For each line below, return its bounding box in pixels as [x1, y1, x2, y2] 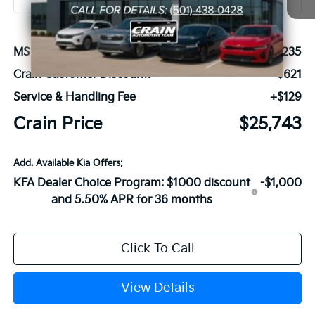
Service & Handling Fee [13, 91, 136, 105]
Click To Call [120, 241, 195, 257]
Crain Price [13, 114, 103, 135]
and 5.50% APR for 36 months [51, 193, 213, 207]
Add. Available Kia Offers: [13, 157, 123, 169]
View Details [120, 281, 195, 296]
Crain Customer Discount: [13, 68, 150, 82]
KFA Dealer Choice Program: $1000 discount [13, 176, 251, 191]
